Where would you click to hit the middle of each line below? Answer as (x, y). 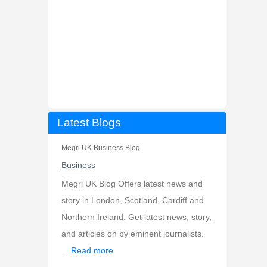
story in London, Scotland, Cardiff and (132, 200)
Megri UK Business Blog (100, 148)
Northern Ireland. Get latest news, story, (136, 217)
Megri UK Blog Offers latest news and (132, 184)
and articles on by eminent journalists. (132, 234)
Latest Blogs (89, 122)
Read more (92, 250)
